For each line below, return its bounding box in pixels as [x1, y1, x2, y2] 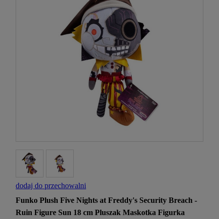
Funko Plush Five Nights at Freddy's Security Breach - [16, 196, 197, 205]
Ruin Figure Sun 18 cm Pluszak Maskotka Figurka [16, 208, 185, 217]
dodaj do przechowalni [16, 181, 86, 190]
